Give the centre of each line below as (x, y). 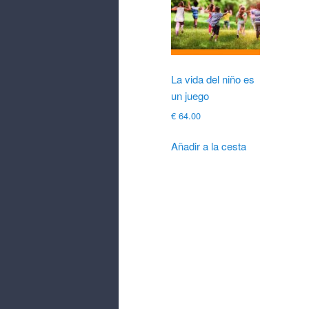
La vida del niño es (213, 79)
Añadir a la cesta (209, 146)
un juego (190, 95)
